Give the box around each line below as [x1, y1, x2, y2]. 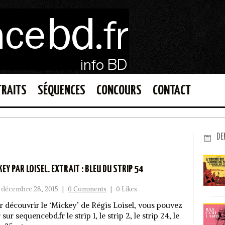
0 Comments [68, 185, 106, 193]
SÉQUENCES [38, 84, 85, 97]
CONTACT [153, 84, 191, 97]
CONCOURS [96, 84, 142, 97]
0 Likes [116, 185, 137, 193]
